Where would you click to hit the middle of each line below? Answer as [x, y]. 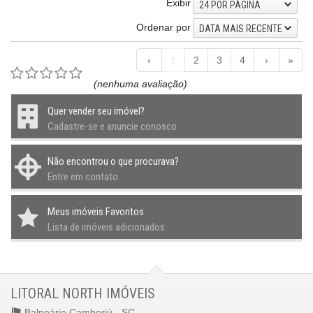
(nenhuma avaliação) [140, 83]
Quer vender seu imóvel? [96, 111]
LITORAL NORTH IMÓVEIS [83, 293]
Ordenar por [163, 27]
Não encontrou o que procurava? [113, 161]
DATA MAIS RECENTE [241, 28]
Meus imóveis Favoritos [96, 211]
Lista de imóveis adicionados [106, 227]
